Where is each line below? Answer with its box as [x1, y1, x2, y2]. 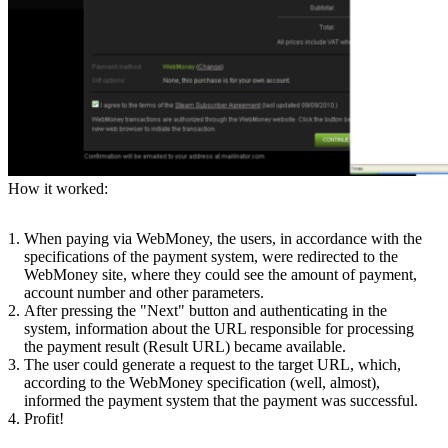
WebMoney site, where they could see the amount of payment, [24, 265, 417, 283]
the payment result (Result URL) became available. [24, 337, 346, 355]
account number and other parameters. [24, 283, 264, 301]
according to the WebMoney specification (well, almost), [24, 373, 380, 391]
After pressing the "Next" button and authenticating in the [24, 301, 387, 319]
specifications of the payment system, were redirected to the [24, 247, 398, 265]
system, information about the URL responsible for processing [24, 319, 414, 337]
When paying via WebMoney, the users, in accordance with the [24, 229, 422, 247]
